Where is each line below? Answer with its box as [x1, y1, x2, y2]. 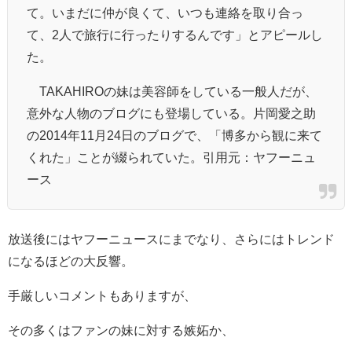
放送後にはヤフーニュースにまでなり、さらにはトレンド [8, 232, 335, 245]
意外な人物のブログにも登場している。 [27, 106, 253, 119]
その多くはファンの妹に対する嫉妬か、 [8, 323, 234, 336]
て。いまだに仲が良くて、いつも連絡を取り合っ [27, 5, 303, 19]
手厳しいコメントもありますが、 [8, 288, 196, 302]
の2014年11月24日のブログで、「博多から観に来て [27, 128, 322, 141]
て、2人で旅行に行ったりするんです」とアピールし [27, 27, 323, 41]
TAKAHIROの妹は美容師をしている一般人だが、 [27, 84, 317, 97]
